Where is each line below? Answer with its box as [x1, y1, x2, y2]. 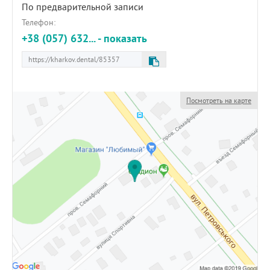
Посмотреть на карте [186, 96, 251, 105]
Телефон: [22, 17, 55, 28]
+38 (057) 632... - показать [22, 31, 147, 45]
